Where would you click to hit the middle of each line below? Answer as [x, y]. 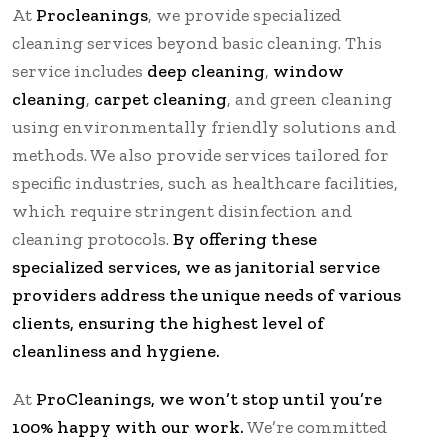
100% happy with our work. [128, 426]
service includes [79, 70]
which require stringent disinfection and [182, 210]
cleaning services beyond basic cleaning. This [197, 42]
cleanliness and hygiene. [116, 350]
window [308, 70]
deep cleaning [206, 70]
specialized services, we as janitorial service [196, 266]
